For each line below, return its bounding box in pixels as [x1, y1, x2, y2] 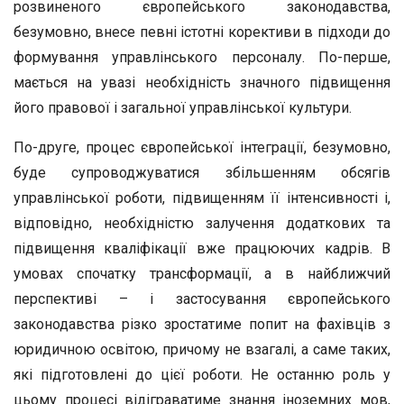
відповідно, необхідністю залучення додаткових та [14, 215, 390, 232]
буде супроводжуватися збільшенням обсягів [14, 164, 390, 181]
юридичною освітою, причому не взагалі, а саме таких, [14, 341, 390, 358]
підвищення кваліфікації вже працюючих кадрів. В [14, 240, 390, 257]
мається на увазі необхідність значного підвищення [14, 74, 390, 91]
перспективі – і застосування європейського [14, 290, 390, 308]
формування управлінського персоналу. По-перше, [14, 49, 390, 66]
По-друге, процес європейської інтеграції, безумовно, [14, 139, 390, 156]
